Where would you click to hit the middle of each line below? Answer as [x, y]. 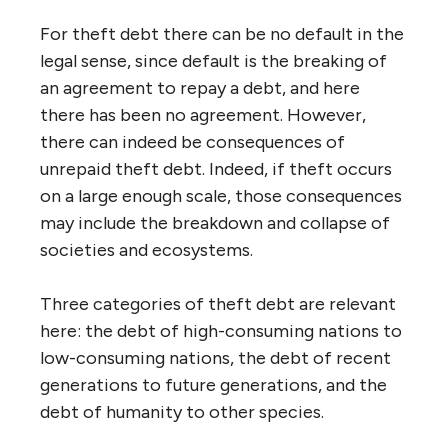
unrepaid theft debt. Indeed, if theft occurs [216, 169]
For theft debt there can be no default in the [222, 34]
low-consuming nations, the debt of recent [215, 358]
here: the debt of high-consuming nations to [221, 331]
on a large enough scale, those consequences [221, 196]
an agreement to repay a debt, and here [200, 88]
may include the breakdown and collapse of [215, 223]
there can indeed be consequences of [192, 142]
